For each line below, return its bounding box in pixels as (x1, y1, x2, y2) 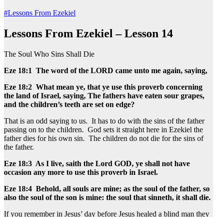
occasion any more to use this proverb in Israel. (4, 168, 160, 176)
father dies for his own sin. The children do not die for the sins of (4, 134, 203, 142)
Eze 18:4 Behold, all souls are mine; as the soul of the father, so (4, 184, 210, 193)
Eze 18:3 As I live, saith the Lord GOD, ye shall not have (4, 159, 190, 168)
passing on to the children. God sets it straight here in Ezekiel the (4, 125, 203, 134)
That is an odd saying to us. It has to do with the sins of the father (4, 116, 204, 125)
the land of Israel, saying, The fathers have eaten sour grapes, (4, 91, 204, 100)
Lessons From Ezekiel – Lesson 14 (4, 27, 173, 40)
